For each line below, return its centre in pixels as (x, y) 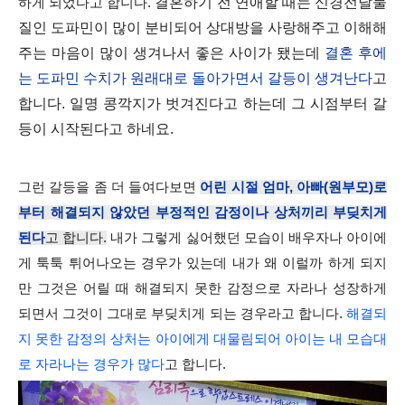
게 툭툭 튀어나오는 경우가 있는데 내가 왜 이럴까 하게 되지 (202, 264)
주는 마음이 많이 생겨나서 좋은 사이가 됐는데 (171, 53)
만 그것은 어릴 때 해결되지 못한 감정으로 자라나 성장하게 (202, 289)
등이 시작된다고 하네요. (96, 129)
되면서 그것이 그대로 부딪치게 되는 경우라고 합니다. (182, 314)
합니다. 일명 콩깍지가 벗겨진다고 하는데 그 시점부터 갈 (202, 104)
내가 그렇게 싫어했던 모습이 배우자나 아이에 (247, 238)
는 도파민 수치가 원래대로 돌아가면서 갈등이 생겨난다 (195, 79)
